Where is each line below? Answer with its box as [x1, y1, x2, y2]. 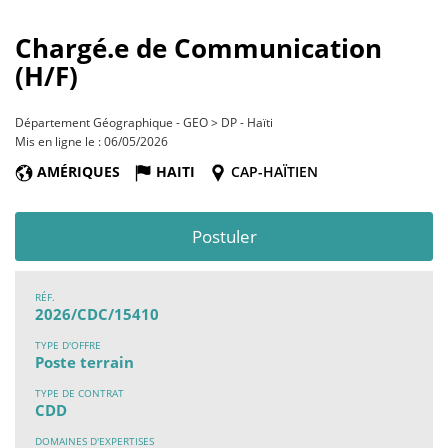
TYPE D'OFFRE [35, 338, 101, 353]
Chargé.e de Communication [15, 31, 382, 66]
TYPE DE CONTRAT [35, 386, 124, 401]
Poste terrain [35, 352, 134, 373]
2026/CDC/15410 [35, 304, 159, 325]
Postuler [191, 225, 257, 249]
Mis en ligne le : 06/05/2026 [15, 132, 168, 150]
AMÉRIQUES [37, 161, 120, 181]
